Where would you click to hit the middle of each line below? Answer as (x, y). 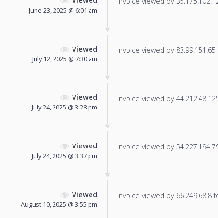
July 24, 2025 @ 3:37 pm (64, 156)
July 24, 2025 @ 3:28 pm (64, 107)
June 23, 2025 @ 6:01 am (63, 10)
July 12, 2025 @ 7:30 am (65, 59)
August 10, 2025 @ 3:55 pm (59, 204)
